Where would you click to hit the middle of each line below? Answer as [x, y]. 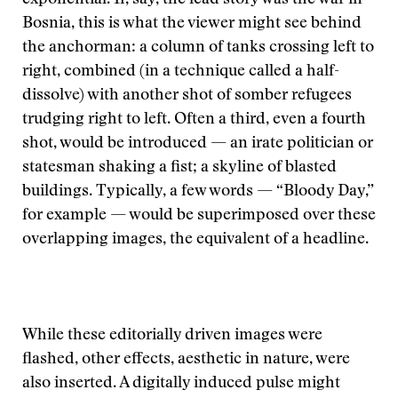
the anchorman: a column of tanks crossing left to [198, 48]
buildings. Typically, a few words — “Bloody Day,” [198, 192]
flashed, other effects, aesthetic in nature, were [186, 360]
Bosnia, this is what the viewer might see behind [192, 24]
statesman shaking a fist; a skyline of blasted [179, 168]
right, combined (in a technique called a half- [181, 72]
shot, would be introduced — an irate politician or [198, 144]
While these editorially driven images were [172, 336]
